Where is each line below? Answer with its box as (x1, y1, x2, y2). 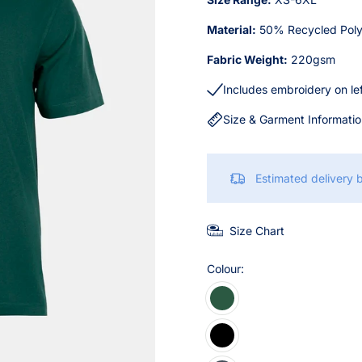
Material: (207, 23, 256, 36)
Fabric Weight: (207, 53, 288, 66)
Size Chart (229, 223, 284, 238)
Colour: (207, 262, 244, 276)
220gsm (288, 53, 335, 66)
